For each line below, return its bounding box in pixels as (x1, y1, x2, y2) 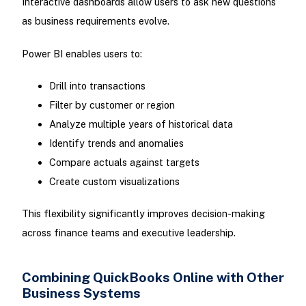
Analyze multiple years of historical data (48, 117, 233, 130)
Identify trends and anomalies (48, 137, 184, 149)
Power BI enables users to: (21, 47, 142, 59)
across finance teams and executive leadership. (21, 226, 236, 238)
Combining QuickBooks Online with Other (21, 269, 284, 286)
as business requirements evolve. (21, 15, 169, 27)
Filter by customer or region (48, 98, 175, 111)
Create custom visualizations (48, 175, 180, 187)
